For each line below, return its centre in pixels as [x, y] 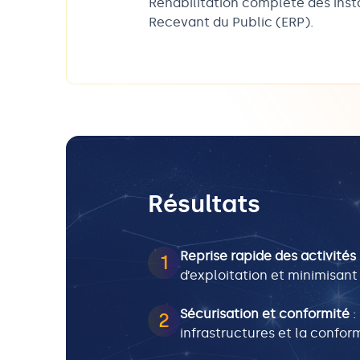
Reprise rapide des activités [268, 256]
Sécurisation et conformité [265, 314]
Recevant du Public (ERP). [231, 22]
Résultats [204, 204]
